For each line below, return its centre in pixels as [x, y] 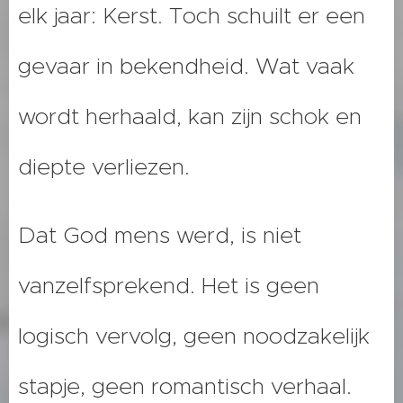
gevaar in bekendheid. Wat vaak [186, 67]
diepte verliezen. [104, 167]
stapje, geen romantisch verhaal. [185, 387]
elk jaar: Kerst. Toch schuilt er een [192, 16]
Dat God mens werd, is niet [160, 236]
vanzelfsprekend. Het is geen [169, 286]
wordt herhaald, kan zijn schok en [190, 117]
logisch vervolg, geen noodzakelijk [194, 336]
